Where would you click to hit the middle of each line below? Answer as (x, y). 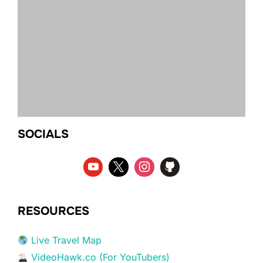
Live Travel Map (67, 240)
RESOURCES (53, 211)
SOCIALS (43, 134)
